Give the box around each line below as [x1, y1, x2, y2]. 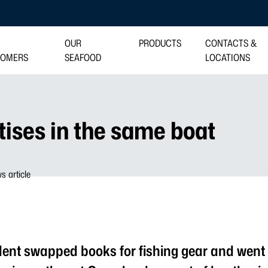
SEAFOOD [65, 51, 102, 64]
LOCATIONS [205, 51, 250, 64]
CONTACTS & [205, 36, 257, 50]
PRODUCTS [138, 36, 181, 50]
